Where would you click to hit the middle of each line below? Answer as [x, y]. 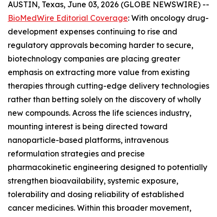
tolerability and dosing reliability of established [96, 194]
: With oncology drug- [168, 18]
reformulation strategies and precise [76, 154]
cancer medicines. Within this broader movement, [100, 208]
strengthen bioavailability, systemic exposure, [93, 181]
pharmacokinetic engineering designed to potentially [108, 167]
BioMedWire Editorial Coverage [68, 18]
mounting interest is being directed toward [88, 126]
